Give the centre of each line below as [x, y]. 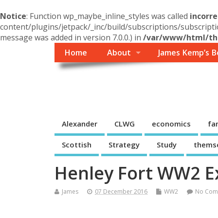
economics [171, 124]
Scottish [77, 144]
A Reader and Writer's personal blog [105, 100]
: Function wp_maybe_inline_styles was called [108, 16]
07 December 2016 [121, 192]
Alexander [80, 124]
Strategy [124, 144]
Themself [91, 84]
